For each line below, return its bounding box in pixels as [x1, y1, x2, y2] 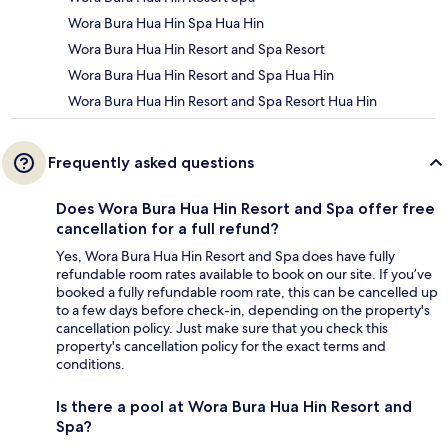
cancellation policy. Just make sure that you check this [56, 318, 388, 337]
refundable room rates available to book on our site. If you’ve [56, 264, 432, 283]
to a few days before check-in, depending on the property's [56, 300, 430, 319]
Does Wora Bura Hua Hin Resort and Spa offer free [56, 198, 435, 218]
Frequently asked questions [48, 152, 254, 172]
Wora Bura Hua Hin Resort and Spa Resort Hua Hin [68, 91, 377, 110]
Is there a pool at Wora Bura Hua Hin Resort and [56, 396, 412, 416]
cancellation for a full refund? [56, 218, 279, 238]
